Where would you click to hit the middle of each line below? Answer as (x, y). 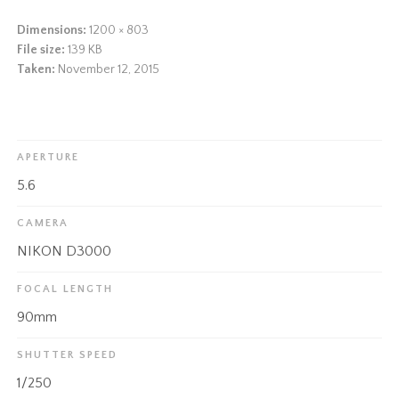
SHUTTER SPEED (68, 354)
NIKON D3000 (65, 251)
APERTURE (49, 157)
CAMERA (43, 223)
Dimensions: (52, 30)
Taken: (37, 69)
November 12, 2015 (109, 69)
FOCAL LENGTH (65, 289)
